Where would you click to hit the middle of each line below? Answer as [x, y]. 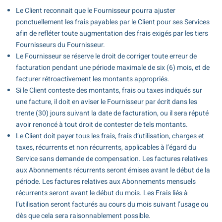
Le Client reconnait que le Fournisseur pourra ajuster [95, 11]
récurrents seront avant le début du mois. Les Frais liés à [102, 193]
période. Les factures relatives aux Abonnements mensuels [106, 182]
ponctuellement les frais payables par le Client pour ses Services [112, 22]
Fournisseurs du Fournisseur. [60, 45]
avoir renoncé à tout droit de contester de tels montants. [102, 125]
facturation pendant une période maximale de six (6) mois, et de [112, 68]
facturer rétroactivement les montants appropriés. [92, 79]
